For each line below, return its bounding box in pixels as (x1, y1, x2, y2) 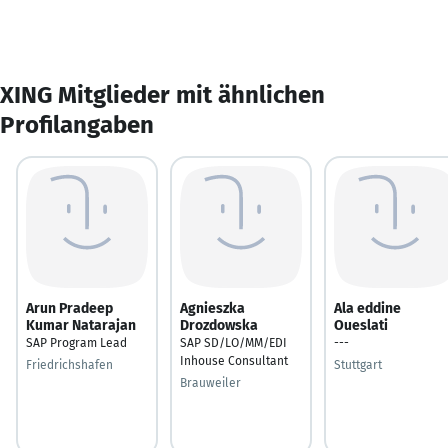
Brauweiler (180, 375, 241, 390)
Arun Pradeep (26, 299, 113, 317)
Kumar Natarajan (26, 316, 136, 334)
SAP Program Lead (26, 335, 127, 350)
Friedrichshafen (26, 357, 113, 372)
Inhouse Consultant (180, 353, 288, 368)
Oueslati (334, 316, 388, 334)
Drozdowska (180, 316, 258, 334)
